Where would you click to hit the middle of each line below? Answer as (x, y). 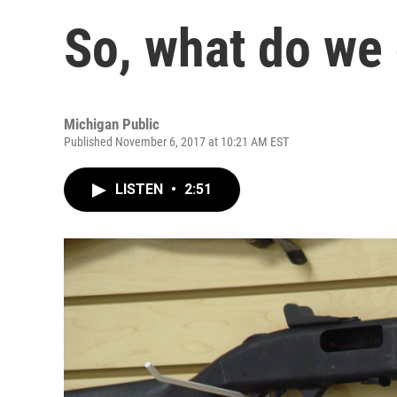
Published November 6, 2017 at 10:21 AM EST (176, 142)
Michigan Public (112, 124)
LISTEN (141, 189)
